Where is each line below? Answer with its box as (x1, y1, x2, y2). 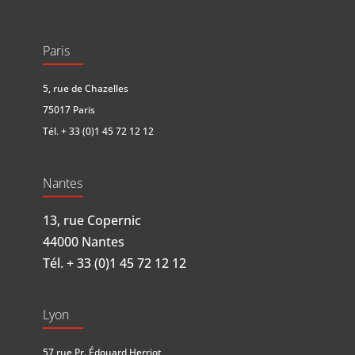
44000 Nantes (42, 233, 124, 251)
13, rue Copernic (42, 212, 141, 230)
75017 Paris (42, 103, 95, 117)
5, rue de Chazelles (42, 82, 128, 96)
